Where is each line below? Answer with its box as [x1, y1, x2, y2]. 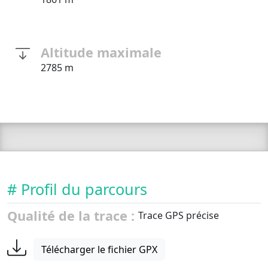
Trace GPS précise [138, 209, 219, 223]
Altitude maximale [41, 44, 162, 62]
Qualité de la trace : [7, 207, 138, 225]
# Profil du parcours [7, 179, 147, 200]
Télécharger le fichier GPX [41, 243, 157, 257]
